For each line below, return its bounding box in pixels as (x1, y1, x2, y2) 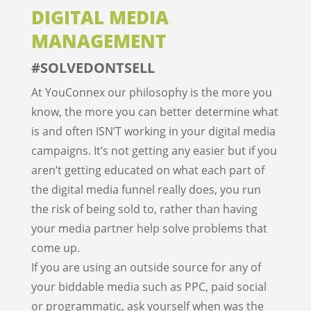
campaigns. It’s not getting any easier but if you (31, 143, 277, 158)
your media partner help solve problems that (31, 221, 267, 236)
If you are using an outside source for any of (31, 260, 261, 275)
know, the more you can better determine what (31, 104, 278, 119)
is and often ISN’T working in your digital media (31, 124, 276, 139)
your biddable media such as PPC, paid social (31, 279, 267, 294)
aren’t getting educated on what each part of (31, 162, 264, 178)
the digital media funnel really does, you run (31, 182, 261, 197)
